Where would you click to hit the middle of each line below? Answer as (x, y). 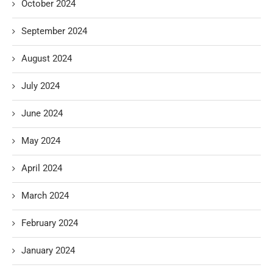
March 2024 (45, 195)
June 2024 (42, 113)
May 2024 (41, 140)
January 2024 (48, 250)
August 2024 (47, 58)
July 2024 (41, 86)
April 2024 (42, 168)
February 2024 (50, 223)
